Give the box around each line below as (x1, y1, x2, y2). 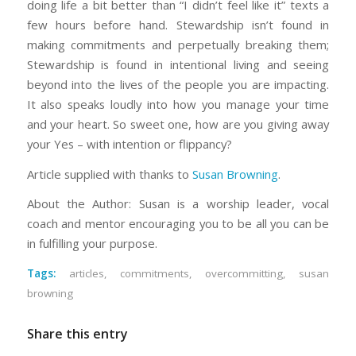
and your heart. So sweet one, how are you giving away (26, 115, 330, 132)
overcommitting (205, 266, 284, 281)
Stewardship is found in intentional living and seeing (26, 56, 330, 72)
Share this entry (26, 325, 128, 343)
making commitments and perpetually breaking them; (26, 36, 330, 52)
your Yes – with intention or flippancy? (26, 135, 232, 152)
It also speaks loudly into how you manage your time (26, 95, 330, 112)
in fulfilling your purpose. (26, 235, 157, 252)
